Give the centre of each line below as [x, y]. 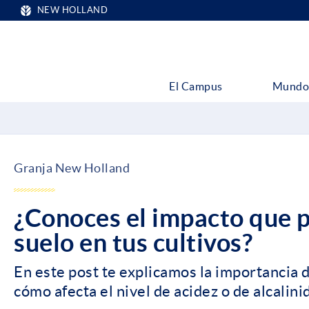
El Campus [196, 87]
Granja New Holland [72, 168]
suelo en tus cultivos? [133, 243]
